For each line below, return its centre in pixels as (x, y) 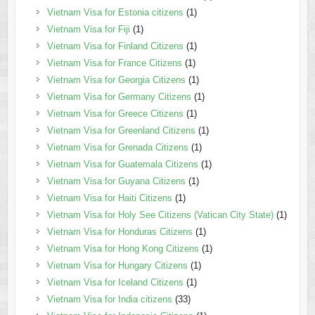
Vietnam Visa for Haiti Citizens (109, 198)
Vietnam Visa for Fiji (88, 30)
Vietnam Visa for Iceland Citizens (115, 283)
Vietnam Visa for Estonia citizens (115, 13)
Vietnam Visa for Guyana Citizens (116, 181)
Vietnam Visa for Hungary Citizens (117, 266)
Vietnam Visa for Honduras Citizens (120, 232)
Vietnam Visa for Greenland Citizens (121, 131)
